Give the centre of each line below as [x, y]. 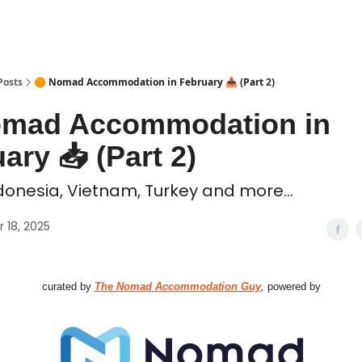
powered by [292, 286]
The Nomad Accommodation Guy [177, 286]
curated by [68, 286]
